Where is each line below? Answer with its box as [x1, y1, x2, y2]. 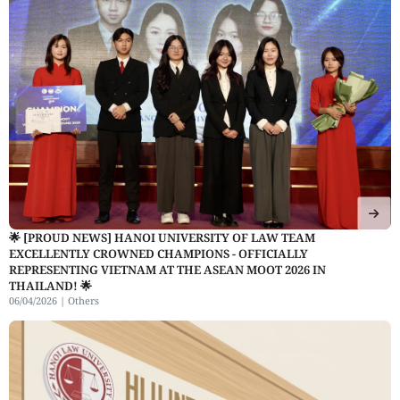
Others [68, 293, 99, 307]
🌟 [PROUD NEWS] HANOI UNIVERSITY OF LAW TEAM [9, 229, 315, 246]
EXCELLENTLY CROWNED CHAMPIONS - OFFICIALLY [9, 245, 308, 262]
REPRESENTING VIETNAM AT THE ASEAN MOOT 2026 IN [9, 261, 326, 278]
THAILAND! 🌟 [9, 277, 92, 294]
